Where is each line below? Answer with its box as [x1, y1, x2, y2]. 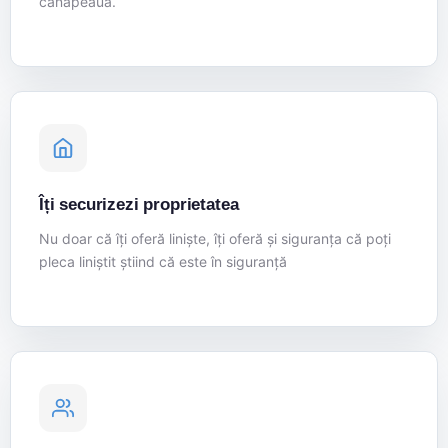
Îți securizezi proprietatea [39, 195, 239, 215]
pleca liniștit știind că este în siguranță [39, 253, 287, 271]
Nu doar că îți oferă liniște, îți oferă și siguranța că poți [39, 230, 391, 248]
